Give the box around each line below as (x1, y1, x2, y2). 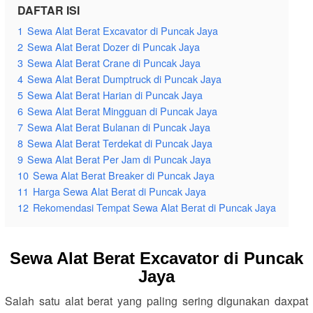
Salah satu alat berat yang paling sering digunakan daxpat (5, 293, 308, 309)
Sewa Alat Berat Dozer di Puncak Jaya (27, 39, 200, 54)
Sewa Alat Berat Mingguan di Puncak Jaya (27, 103, 217, 118)
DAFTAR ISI (17, 2, 80, 18)
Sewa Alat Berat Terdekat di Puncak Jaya (27, 136, 212, 150)
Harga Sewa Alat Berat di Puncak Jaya (33, 184, 206, 198)
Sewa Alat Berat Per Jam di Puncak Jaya (27, 152, 211, 166)
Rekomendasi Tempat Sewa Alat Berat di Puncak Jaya (33, 200, 276, 214)
